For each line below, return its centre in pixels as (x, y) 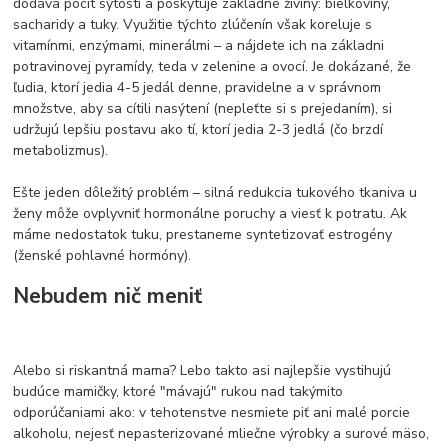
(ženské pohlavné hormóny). (102, 255)
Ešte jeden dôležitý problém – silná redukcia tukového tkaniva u (215, 192)
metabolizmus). (61, 150)
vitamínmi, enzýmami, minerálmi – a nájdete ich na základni (199, 45)
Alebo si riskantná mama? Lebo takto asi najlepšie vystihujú (202, 370)
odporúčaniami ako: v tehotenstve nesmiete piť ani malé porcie (212, 412)
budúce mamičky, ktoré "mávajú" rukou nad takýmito (178, 391)
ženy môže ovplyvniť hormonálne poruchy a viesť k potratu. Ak (210, 213)
